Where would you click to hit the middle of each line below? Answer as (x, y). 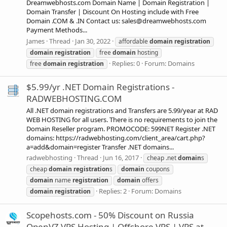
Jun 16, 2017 (121, 158)
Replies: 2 (113, 191)
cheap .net (162, 158)
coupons (157, 169)
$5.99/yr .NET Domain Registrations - (100, 87)
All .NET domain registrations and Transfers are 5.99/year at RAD (122, 111)
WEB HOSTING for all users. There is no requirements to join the (122, 120)
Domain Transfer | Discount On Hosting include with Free (112, 12)
